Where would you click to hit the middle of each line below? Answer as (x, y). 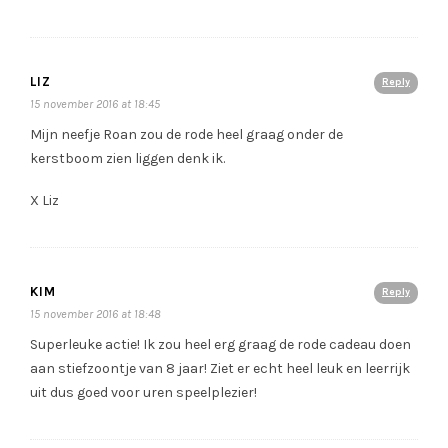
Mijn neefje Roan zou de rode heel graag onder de (186, 135)
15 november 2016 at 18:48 (95, 314)
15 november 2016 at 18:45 (95, 104)
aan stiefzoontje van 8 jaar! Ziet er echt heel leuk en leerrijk (220, 369)
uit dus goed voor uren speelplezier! (143, 393)
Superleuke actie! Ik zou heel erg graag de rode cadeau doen (220, 345)
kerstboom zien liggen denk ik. (127, 159)
